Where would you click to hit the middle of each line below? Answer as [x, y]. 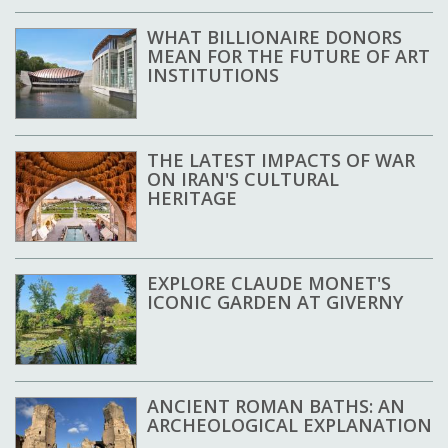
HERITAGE [192, 198]
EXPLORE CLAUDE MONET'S [269, 283]
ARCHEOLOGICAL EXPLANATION [289, 425]
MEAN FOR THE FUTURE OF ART [288, 56]
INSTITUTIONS [213, 75]
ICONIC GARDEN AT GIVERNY [275, 302]
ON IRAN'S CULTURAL [243, 179]
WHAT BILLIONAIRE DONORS [274, 37]
